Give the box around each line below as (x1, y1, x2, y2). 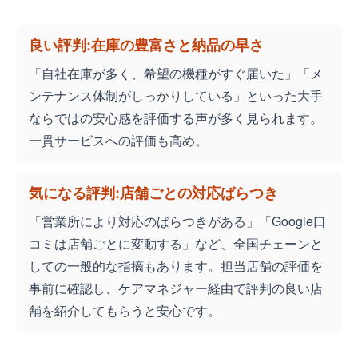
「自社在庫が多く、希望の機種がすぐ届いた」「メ (29, 64, 323, 83)
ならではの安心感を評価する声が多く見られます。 (29, 109, 323, 128)
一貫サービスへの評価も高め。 (29, 131, 208, 150)
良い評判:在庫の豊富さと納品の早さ (29, 34, 264, 56)
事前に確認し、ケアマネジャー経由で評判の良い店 (29, 279, 323, 298)
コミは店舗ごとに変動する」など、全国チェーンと (29, 234, 323, 253)
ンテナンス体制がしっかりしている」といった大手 (29, 86, 323, 105)
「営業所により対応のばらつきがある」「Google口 (29, 212, 326, 231)
